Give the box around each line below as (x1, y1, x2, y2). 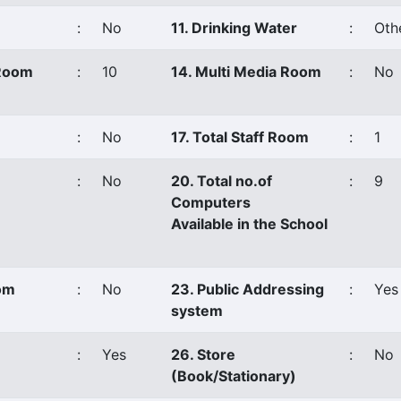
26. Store (171, 346, 235, 363)
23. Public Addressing (171, 280, 324, 298)
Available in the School (171, 215, 328, 233)
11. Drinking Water (171, 19, 297, 37)
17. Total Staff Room (171, 128, 309, 146)
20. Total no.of (171, 172, 272, 190)
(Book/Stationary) (171, 367, 296, 385)
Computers (171, 193, 251, 211)
